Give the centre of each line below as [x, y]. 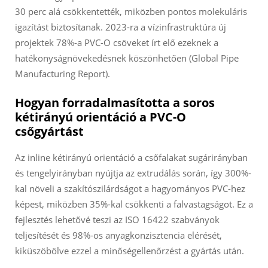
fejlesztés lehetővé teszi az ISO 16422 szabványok [117, 220]
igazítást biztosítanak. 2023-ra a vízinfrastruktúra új [121, 27]
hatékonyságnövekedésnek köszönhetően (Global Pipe [127, 58]
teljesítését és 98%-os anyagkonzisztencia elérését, [118, 235]
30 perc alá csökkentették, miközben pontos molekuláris [131, 12]
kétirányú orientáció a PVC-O [100, 117]
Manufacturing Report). [63, 74]
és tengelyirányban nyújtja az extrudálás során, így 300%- [133, 173]
